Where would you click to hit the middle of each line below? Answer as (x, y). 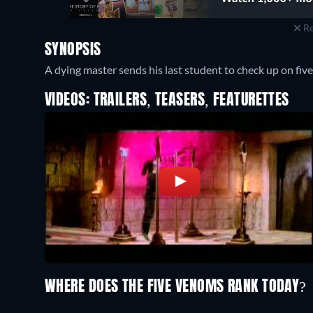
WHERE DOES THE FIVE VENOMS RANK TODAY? (178, 287)
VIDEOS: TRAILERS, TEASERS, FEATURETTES (167, 101)
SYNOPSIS (73, 50)
